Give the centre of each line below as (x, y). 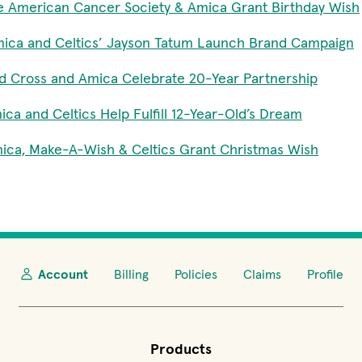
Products (181, 349)
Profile (325, 274)
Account (63, 274)
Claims (262, 274)
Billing (131, 274)
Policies (196, 274)
